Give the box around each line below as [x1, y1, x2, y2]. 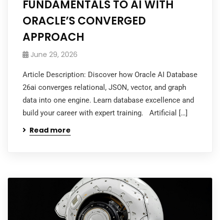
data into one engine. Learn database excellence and [23, 95, 194, 105]
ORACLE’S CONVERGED [23, 13, 146, 28]
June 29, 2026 [30, 49, 78, 59]
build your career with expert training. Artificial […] [23, 108, 188, 117]
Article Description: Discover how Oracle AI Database [23, 70, 197, 79]
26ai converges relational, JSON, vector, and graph [23, 82, 186, 92]
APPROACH [23, 29, 84, 45]
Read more [29, 125, 71, 135]
